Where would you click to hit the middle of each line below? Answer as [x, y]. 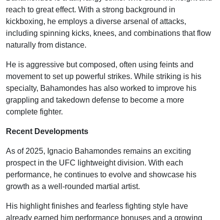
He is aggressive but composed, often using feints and [100, 64]
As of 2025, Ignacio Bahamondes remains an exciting [98, 151]
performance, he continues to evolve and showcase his [101, 174]
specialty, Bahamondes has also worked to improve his [101, 88]
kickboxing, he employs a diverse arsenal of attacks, [96, 21]
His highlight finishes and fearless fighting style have [97, 206]
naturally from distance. [46, 45]
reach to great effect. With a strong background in [91, 9]
